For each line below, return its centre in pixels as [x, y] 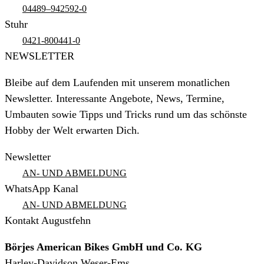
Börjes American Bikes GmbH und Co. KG [103, 247]
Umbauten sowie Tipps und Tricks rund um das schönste [126, 115]
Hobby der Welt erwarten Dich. [72, 131]
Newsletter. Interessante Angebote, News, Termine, [115, 99]
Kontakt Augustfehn [48, 221]
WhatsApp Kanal [42, 189]
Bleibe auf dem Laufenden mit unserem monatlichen [117, 83]
